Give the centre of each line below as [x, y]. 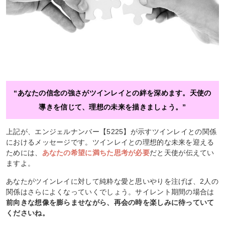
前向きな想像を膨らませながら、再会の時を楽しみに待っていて [110, 202]
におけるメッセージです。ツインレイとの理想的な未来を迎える [110, 142]
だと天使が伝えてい [182, 152]
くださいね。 [28, 213]
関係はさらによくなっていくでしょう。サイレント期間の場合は [110, 192]
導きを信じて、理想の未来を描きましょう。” [113, 107]
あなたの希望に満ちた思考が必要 [96, 152]
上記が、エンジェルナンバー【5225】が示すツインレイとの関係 [111, 131]
